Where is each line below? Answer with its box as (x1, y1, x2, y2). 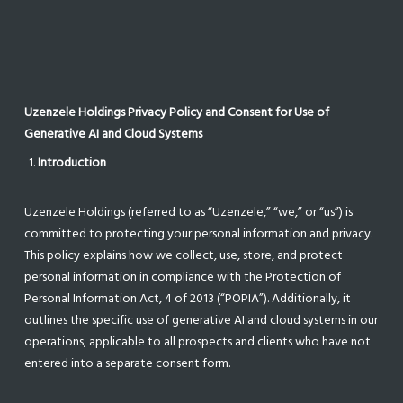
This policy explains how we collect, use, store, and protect (24, 245, 344, 265)
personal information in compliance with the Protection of (24, 266, 342, 287)
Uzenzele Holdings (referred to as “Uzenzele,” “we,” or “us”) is (24, 201, 354, 222)
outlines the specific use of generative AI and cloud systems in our (24, 309, 379, 330)
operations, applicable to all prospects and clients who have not (24, 331, 372, 352)
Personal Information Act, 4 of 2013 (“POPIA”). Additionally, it (24, 288, 352, 309)
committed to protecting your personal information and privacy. (24, 223, 373, 244)
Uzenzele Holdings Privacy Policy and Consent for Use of (24, 102, 330, 122)
